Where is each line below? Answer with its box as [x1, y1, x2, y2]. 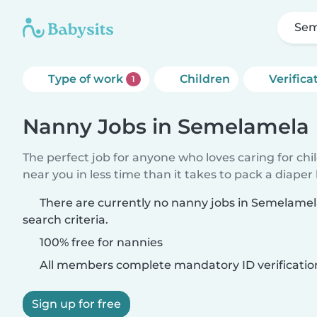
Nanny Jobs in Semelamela [23, 114, 309, 139]
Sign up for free [32, 297, 121, 311]
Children [179, 72, 230, 86]
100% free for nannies [37, 236, 163, 249]
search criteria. [23, 213, 108, 226]
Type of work [48, 72, 126, 86]
